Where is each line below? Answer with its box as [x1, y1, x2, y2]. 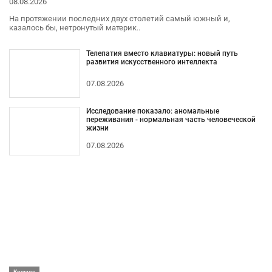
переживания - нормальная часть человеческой [86, 115, 256, 124]
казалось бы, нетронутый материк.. [9, 22, 140, 32]
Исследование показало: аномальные [86, 106, 219, 115]
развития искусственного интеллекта [86, 57, 217, 66]
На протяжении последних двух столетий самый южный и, [9, 13, 230, 23]
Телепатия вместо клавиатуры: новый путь [86, 49, 238, 58]
